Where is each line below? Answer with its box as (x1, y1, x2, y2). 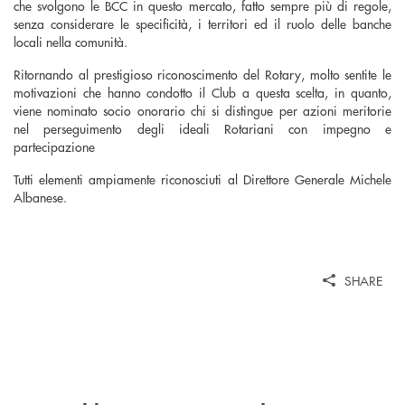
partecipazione (14, 137, 95, 155)
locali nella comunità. (14, 32, 131, 51)
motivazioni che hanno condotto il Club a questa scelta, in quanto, (14, 82, 391, 101)
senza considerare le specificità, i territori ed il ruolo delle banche (14, 14, 391, 33)
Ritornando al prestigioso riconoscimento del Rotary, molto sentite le (14, 64, 391, 83)
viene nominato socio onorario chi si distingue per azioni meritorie (14, 100, 391, 119)
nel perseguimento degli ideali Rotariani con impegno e (14, 118, 391, 137)
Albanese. (14, 187, 67, 206)
